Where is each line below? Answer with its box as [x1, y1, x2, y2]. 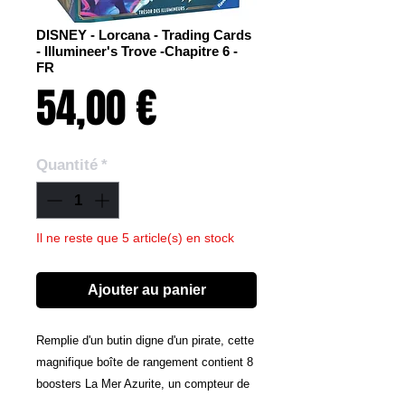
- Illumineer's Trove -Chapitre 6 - [36, 42, 238, 59]
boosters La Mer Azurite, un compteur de [36, 377, 250, 391]
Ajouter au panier [87, 282, 206, 298]
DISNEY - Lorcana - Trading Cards [36, 26, 251, 42]
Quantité [36, 155, 98, 174]
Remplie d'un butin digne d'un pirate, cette [36, 334, 254, 348]
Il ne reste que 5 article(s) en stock [36, 231, 234, 246]
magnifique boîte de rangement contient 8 [36, 355, 253, 370]
